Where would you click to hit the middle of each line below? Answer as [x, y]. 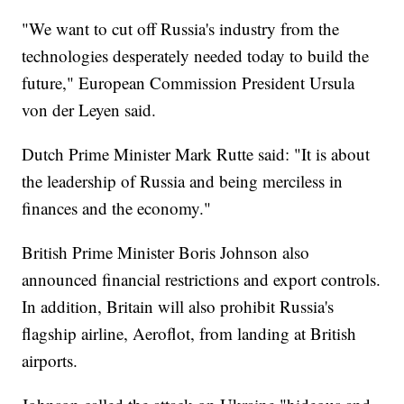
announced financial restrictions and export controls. [202, 279]
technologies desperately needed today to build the [196, 55]
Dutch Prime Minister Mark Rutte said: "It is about [196, 153]
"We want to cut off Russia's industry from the [181, 28]
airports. [50, 360]
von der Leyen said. [89, 109]
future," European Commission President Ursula [188, 82]
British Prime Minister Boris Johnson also [166, 252]
